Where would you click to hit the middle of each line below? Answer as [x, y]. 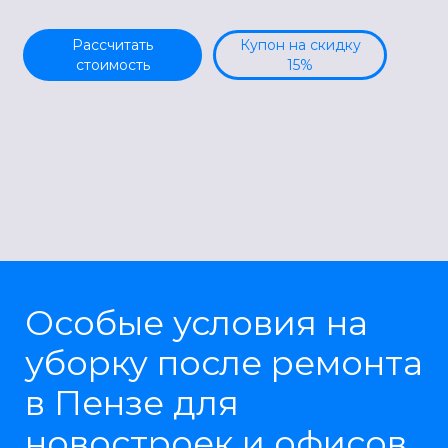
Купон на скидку [300, 45]
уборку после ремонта [224, 362]
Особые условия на [196, 322]
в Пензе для [132, 402]
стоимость [112, 65]
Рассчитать [112, 45]
